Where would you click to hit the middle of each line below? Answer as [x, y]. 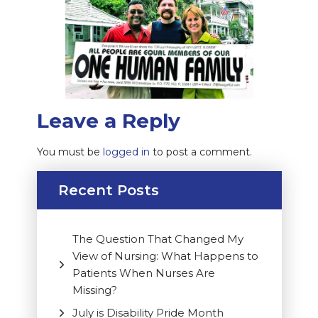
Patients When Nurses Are [143, 273]
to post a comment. [201, 152]
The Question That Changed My [158, 239]
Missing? [94, 290]
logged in [126, 152]
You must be [70, 152]
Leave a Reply [108, 121]
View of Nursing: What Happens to [165, 256]
